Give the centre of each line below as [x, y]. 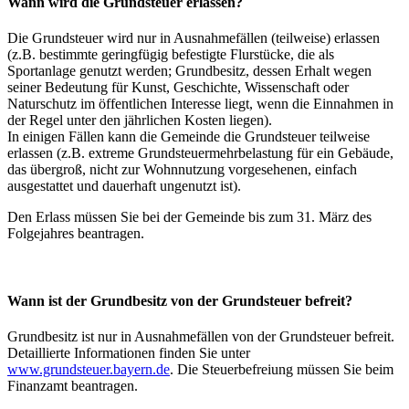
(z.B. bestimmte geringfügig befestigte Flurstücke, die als [171, 55]
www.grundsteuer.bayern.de [89, 369]
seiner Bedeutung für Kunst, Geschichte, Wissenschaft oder [178, 88]
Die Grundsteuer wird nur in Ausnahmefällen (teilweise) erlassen [194, 38]
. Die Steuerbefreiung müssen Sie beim [282, 369]
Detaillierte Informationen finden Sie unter [129, 352]
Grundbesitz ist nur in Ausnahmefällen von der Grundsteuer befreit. [201, 336]
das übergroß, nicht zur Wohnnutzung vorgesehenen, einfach [182, 170]
